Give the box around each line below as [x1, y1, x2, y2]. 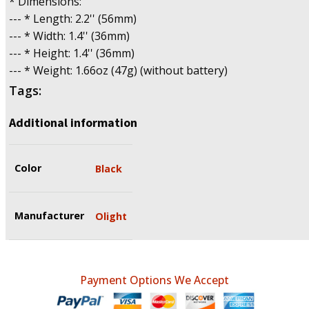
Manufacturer [14, 209, 84, 223]
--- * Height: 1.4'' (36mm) [9, 46, 134, 61]
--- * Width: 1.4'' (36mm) [9, 28, 130, 44]
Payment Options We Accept [80, 272, 229, 288]
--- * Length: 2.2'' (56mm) [9, 11, 137, 27]
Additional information [9, 114, 137, 131]
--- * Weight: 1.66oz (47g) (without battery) [9, 63, 228, 79]
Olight [95, 209, 127, 223]
